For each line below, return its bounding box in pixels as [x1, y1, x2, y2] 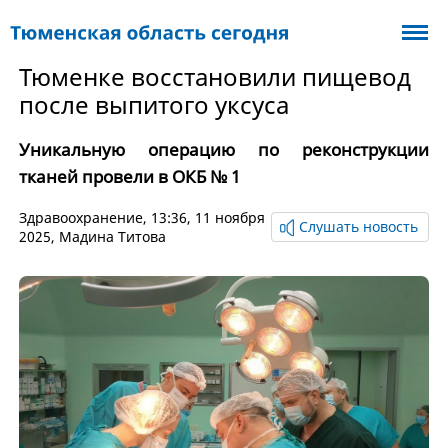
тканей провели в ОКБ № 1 [18, 165, 240, 188]
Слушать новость [299, 217, 419, 236]
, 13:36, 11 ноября [142, 208, 265, 227]
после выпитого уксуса [18, 88, 289, 121]
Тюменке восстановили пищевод [18, 60, 411, 93]
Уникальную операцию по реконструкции [18, 138, 430, 161]
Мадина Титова [58, 227, 166, 246]
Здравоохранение [18, 208, 143, 227]
